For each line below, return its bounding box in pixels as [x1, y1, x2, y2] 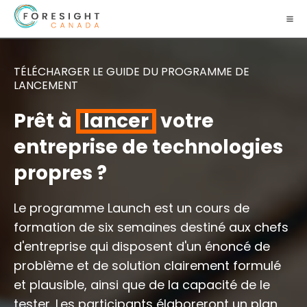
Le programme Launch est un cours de [14, 199, 249, 217]
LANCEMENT [14, 77, 78, 93]
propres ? [14, 160, 107, 187]
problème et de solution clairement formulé [14, 257, 281, 275]
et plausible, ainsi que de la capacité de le [14, 276, 270, 294]
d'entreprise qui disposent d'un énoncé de [14, 238, 270, 256]
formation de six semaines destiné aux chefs [14, 219, 288, 236]
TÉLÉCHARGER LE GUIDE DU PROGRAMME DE [14, 64, 249, 79]
